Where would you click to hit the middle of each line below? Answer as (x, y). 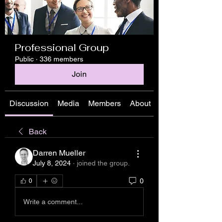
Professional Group (62, 48)
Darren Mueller (59, 153)
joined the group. (103, 163)
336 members (61, 59)
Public (24, 59)
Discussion (29, 103)
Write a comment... (53, 201)
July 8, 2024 (52, 163)
